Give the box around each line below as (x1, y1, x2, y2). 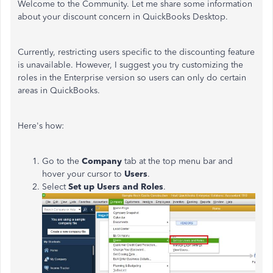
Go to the (42, 156, 82, 166)
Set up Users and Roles (68, 182, 163, 192)
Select (42, 182, 68, 192)
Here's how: (18, 121, 64, 131)
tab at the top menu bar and (124, 156, 233, 166)
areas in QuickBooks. (18, 85, 100, 96)
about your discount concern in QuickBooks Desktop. (18, 12, 228, 22)
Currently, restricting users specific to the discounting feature (18, 47, 255, 57)
